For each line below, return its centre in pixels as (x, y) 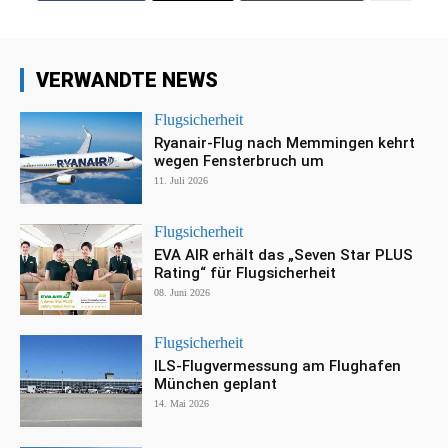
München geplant (216, 384)
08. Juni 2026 (182, 292)
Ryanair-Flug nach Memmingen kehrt (285, 142)
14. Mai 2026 (182, 404)
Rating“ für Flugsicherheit (245, 272)
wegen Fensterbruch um (239, 160)
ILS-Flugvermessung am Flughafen (278, 366)
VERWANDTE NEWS (127, 79)
